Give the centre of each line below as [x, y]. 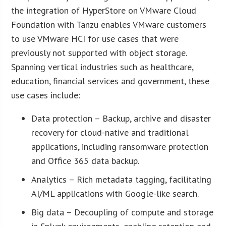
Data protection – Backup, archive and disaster [121, 118]
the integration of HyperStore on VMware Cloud [104, 10]
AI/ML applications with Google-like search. [115, 193]
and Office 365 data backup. [86, 160]
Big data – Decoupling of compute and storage [123, 212]
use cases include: [46, 95]
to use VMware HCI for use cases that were [95, 38]
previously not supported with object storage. [99, 52]
